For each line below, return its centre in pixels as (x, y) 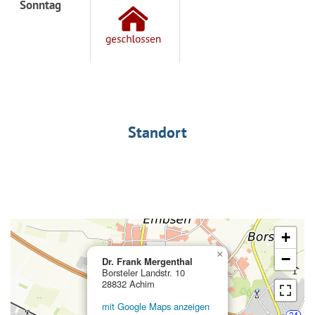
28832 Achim (128, 283)
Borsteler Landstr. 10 (143, 272)
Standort (157, 132)
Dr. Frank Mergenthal (147, 261)
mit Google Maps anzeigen (156, 306)
